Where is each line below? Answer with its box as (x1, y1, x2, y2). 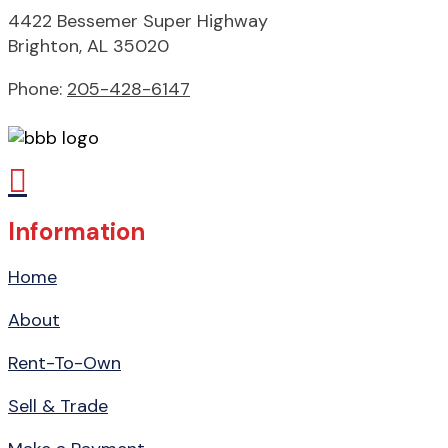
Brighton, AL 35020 (8, 33, 169, 58)
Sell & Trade (8, 393, 108, 418)
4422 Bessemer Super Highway (8, 8, 268, 33)
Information (8, 215, 145, 247)
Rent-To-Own (8, 350, 121, 375)
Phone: (8, 76, 67, 101)
